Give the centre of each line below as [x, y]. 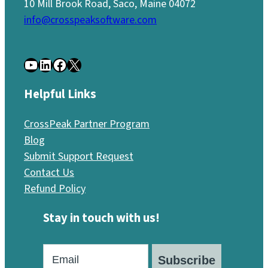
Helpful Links [60, 94]
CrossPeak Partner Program [87, 124]
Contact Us [49, 172]
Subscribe [187, 260]
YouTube [27, 64]
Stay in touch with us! [101, 218]
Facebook [56, 64]
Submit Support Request [79, 156]
